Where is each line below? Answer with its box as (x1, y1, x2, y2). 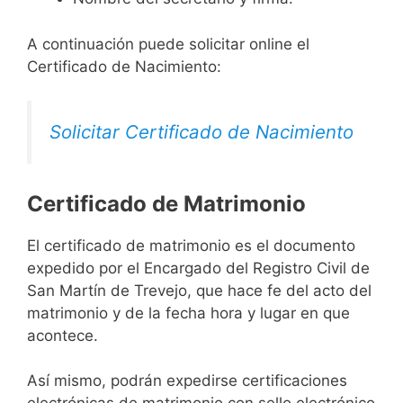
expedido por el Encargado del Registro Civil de (27, 258, 370, 277)
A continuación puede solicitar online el (27, 34, 309, 53)
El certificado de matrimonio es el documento (27, 236, 355, 255)
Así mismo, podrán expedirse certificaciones (27, 372, 347, 390)
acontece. (27, 326, 98, 345)
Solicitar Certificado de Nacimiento (49, 121, 354, 144)
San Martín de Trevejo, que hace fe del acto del (27, 281, 372, 300)
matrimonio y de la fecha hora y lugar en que (27, 303, 350, 322)
